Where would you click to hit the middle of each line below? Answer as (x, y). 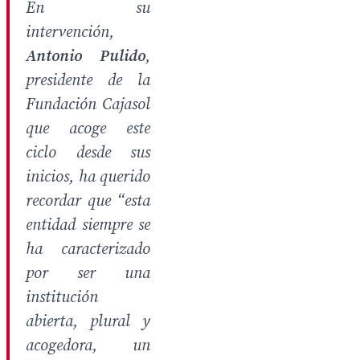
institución (62, 298)
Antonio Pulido (86, 57)
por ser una (88, 274)
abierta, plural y (88, 322)
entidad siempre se (88, 225)
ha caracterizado (88, 250)
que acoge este (88, 129)
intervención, (70, 33)
